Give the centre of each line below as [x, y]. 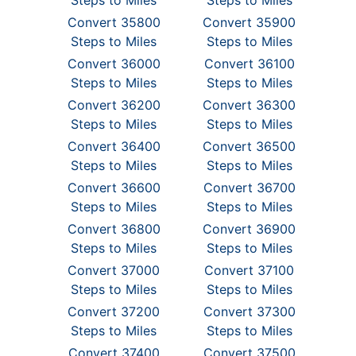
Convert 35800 [114, 22]
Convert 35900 [250, 22]
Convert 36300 [250, 105]
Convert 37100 [250, 270]
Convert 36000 [114, 64]
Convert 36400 [114, 146]
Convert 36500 [250, 146]
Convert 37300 [249, 311]
